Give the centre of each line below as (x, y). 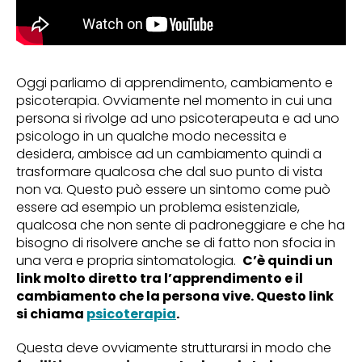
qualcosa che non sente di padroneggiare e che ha (181, 225)
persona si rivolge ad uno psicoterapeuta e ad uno (178, 118)
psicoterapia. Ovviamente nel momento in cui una (174, 101)
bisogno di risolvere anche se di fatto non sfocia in (176, 243)
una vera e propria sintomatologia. (129, 261)
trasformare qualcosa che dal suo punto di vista (169, 172)
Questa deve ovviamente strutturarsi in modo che (174, 348)
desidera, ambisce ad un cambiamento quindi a (169, 154)
